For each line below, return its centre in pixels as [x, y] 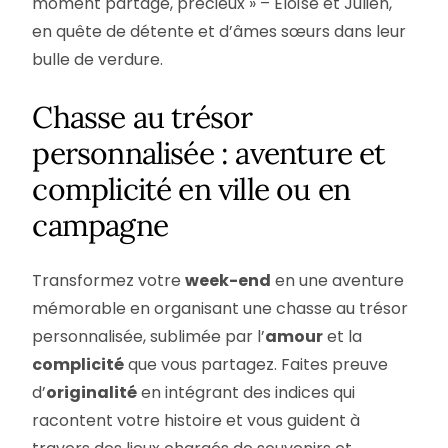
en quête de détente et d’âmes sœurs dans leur [219, 31]
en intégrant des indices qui [246, 393]
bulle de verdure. [98, 59]
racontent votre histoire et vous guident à [196, 421]
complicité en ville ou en [191, 188]
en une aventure [338, 281]
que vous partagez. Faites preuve [256, 365]
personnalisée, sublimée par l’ [149, 337]
